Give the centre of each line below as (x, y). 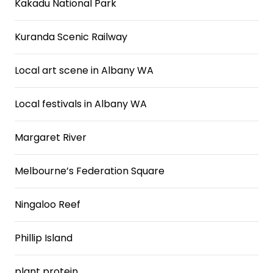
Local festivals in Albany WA (81, 104)
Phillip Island (44, 238)
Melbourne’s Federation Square (90, 171)
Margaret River (51, 137)
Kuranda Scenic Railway (71, 37)
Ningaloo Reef (48, 204)
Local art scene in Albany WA (84, 70)
